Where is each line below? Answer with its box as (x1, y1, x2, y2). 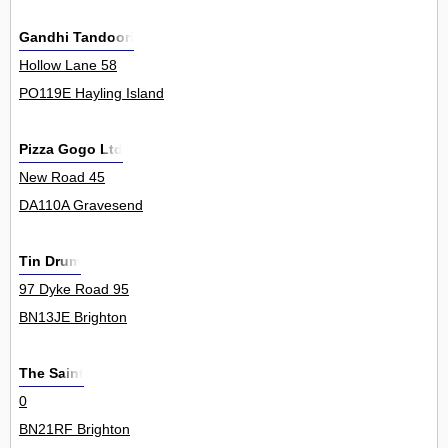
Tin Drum (19, 253, 81, 270)
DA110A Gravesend (19, 197, 143, 214)
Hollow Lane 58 (19, 57, 117, 74)
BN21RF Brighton (19, 421, 130, 438)
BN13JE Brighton (19, 309, 127, 326)
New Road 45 (19, 169, 105, 186)
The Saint (19, 365, 84, 382)
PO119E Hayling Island (19, 85, 164, 102)
